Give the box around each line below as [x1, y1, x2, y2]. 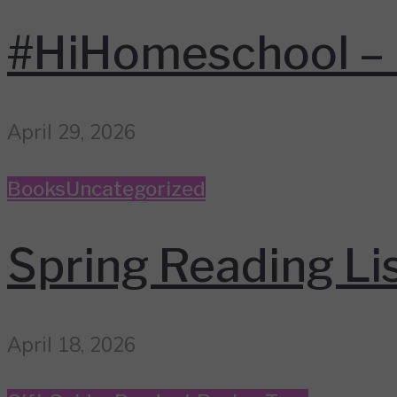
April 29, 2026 [7, 118, 136, 144]
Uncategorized [66, 175, 206, 201]
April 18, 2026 [7, 331, 136, 357]
